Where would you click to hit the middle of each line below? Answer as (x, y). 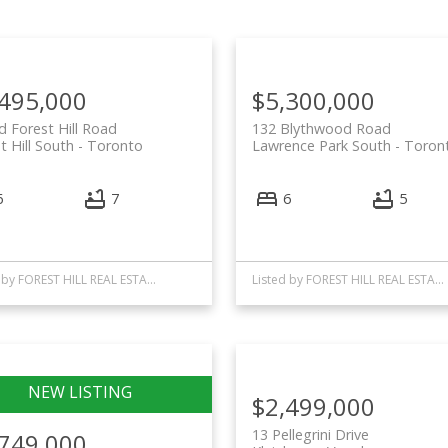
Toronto (114, 146)
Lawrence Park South (321, 146)
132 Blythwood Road (321, 129)
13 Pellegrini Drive (310, 434)
